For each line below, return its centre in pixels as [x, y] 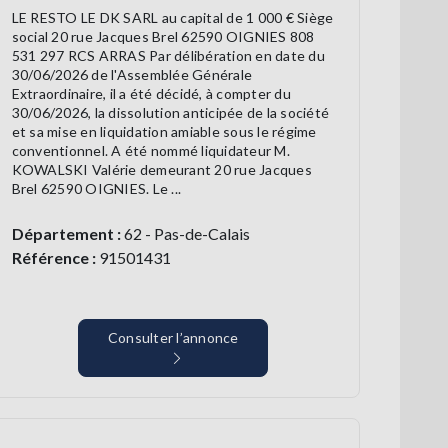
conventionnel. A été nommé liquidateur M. [150, 151]
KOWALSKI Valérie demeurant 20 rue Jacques [161, 170]
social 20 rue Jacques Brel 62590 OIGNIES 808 [163, 37]
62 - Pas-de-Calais [185, 234]
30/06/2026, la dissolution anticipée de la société [170, 113]
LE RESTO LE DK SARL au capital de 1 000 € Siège [172, 18]
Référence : [53, 258]
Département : [66, 234]
